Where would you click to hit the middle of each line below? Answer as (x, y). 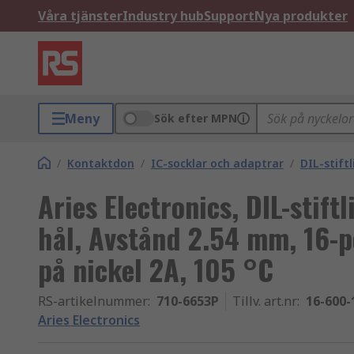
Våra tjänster (80, 16)
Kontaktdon (101, 163)
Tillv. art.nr (265, 301)
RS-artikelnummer (93, 301)
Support (229, 16)
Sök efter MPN (196, 118)
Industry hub (163, 16)
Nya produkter (301, 16)
